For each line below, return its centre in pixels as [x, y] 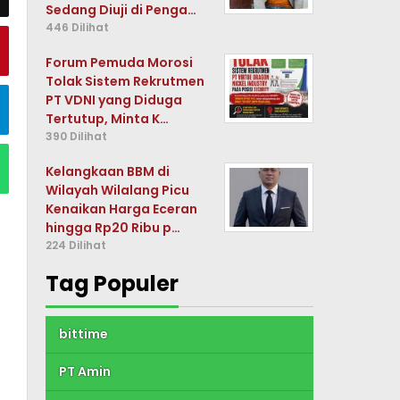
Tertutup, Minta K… [108, 119]
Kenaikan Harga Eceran [122, 209]
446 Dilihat [78, 27]
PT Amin [85, 371]
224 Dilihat [76, 245]
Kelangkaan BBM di [108, 171]
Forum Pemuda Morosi [120, 62]
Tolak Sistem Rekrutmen [125, 81]
